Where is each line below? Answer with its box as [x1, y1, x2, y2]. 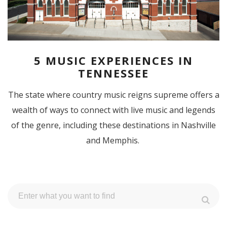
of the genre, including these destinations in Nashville [11, 120, 216, 131]
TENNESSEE [78, 65, 149, 81]
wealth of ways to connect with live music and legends [12, 104, 215, 116]
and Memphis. [86, 135, 141, 146]
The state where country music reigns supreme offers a [8, 89, 219, 101]
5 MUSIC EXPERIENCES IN [34, 53, 193, 68]
